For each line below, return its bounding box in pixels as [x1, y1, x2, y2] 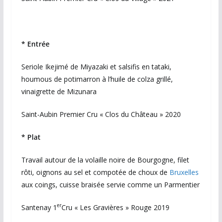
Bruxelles [169, 167, 199, 177]
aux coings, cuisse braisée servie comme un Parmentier [21, 179, 200, 189]
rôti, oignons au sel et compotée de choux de [21, 167, 169, 177]
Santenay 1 [21, 202, 57, 212]
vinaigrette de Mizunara [21, 86, 97, 96]
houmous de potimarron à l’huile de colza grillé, [21, 74, 173, 84]
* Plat [21, 132, 41, 142]
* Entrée [21, 39, 50, 49]
